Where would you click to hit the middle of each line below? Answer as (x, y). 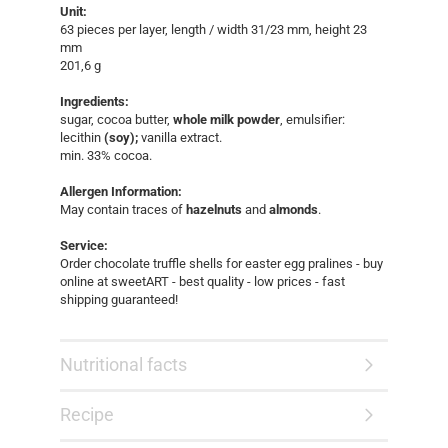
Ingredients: (96, 101)
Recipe (87, 414)
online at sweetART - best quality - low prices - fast (202, 281)
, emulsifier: (312, 119)
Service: (84, 245)
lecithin (82, 137)
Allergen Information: (121, 191)
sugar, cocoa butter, (116, 119)
